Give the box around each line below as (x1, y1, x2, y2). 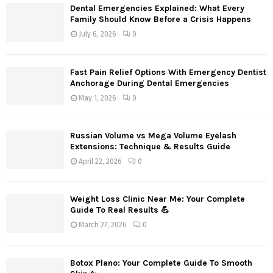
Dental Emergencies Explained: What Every (70, 3, 244, 14)
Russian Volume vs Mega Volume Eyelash (70, 130, 236, 141)
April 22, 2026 (79, 157, 122, 166)
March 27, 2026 (79, 221, 127, 230)
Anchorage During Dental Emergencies (70, 77, 229, 88)
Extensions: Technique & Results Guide (70, 141, 230, 152)
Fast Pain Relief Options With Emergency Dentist (70, 66, 266, 77)
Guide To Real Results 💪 (70, 205, 169, 216)
